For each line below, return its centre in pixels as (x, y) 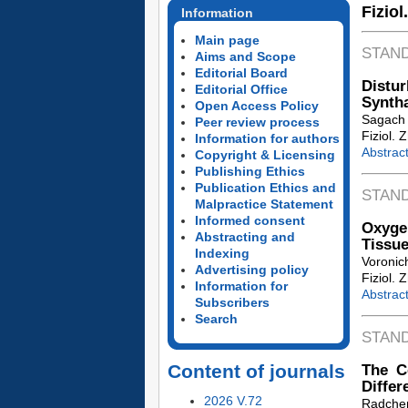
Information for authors (267, 138)
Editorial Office (241, 89)
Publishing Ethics (250, 171)
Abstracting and (245, 237)
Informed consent (250, 220)
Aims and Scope (245, 56)
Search (216, 319)
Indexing (222, 253)
